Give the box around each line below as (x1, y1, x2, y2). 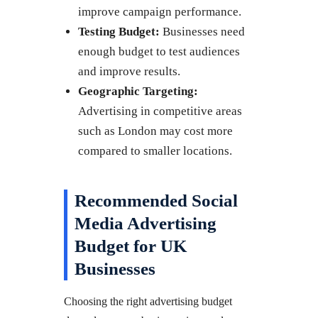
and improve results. (78, 64, 180, 78)
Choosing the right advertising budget (64, 295, 232, 307)
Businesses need (160, 24, 245, 38)
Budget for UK (75, 236, 187, 256)
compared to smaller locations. (78, 143, 232, 158)
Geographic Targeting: (78, 84, 198, 98)
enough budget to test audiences (78, 44, 240, 58)
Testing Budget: (78, 24, 160, 38)
